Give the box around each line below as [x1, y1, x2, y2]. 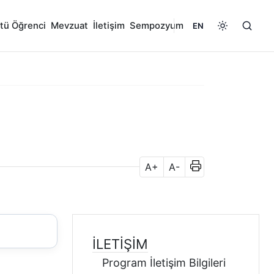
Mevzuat [51, 20, 88, 31]
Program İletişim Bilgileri [102, 256, 226, 269]
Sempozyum [130, 20, 183, 31]
